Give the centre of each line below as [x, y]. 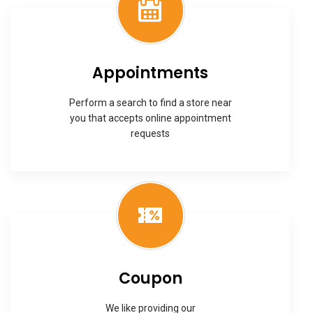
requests [150, 134]
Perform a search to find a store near [150, 103]
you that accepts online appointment [150, 118]
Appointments [150, 73]
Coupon [150, 279]
